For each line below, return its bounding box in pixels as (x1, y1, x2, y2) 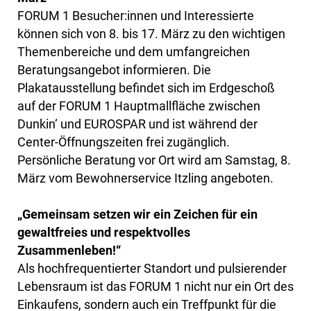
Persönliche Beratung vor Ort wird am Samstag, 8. (17, 153, 291, 168)
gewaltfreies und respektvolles (17, 225, 190, 240)
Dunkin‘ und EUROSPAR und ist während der (17, 117, 258, 132)
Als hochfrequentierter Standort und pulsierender (17, 261, 287, 276)
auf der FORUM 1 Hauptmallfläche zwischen (17, 99, 260, 114)
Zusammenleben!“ (17, 243, 121, 258)
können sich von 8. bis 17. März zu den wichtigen (17, 26, 285, 42)
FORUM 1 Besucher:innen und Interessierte (17, 8, 254, 24)
